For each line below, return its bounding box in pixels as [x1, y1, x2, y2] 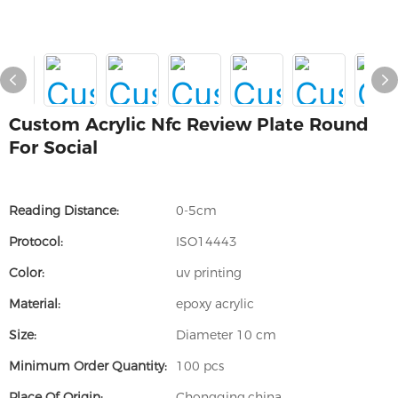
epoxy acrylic [176, 296, 254, 312]
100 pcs [176, 358, 224, 374]
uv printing [176, 265, 242, 281]
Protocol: [9, 234, 63, 250]
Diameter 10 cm [176, 327, 276, 343]
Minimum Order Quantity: [9, 358, 167, 374]
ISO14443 [176, 234, 237, 250]
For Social [9, 137, 98, 158]
